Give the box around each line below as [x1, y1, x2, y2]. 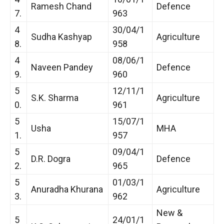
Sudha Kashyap [31, 31, 92, 42]
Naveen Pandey [31, 61, 93, 72]
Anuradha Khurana [31, 183, 103, 194]
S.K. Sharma [31, 92, 78, 103]
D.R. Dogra [31, 153, 70, 164]
